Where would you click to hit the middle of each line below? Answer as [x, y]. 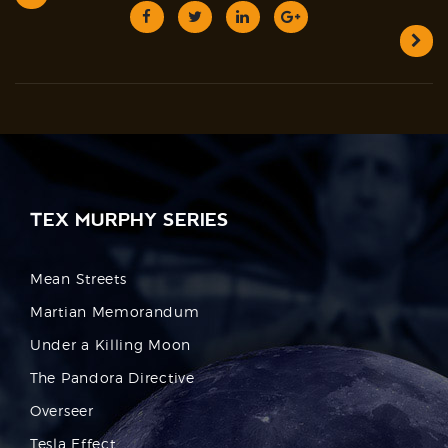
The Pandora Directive [112, 377]
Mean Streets [78, 278]
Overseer [62, 410]
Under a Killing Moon [110, 344]
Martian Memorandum [115, 311]
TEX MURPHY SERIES [129, 219]
